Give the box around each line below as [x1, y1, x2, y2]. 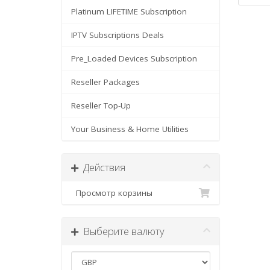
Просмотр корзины [71, 187, 152, 198]
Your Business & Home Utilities [71, 124, 189, 134]
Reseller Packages [71, 77, 140, 87]
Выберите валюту [78, 224, 165, 238]
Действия [78, 160, 125, 174]
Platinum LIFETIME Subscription [71, 6, 187, 17]
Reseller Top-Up [71, 100, 131, 111]
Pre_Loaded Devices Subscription [71, 53, 197, 64]
